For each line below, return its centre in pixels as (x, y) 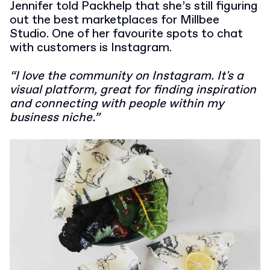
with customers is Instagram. (91, 48)
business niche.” (55, 118)
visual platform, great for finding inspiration (133, 90)
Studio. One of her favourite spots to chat (126, 34)
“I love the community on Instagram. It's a (127, 76)
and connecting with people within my (117, 104)
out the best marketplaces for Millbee (115, 20)
